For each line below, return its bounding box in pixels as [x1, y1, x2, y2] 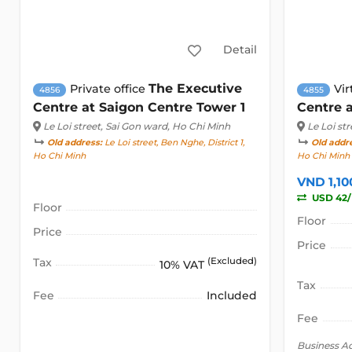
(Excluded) [207, 255, 258, 267]
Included [207, 288, 258, 302]
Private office [69, 82, 148, 97]
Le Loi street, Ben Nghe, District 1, [101, 137, 244, 148]
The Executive [148, 81, 242, 97]
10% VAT [159, 257, 208, 272]
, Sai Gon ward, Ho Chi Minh [100, 120, 230, 133]
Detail [222, 42, 257, 57]
